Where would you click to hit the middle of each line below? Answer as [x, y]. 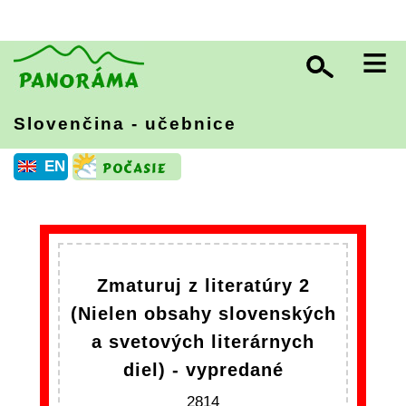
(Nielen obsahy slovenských [203, 314]
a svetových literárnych [203, 342]
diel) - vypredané [203, 370]
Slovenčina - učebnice [125, 124]
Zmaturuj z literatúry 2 [203, 285]
